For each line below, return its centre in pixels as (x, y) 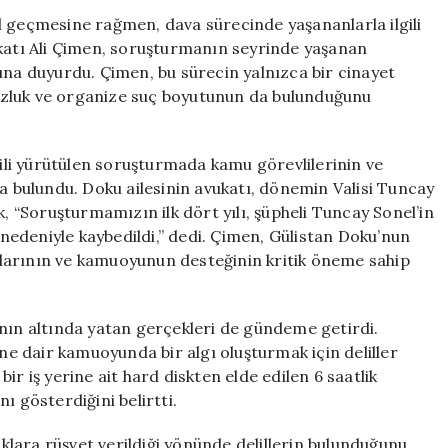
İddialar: (369, 20)
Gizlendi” (373, 125)
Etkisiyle (371, 83)
